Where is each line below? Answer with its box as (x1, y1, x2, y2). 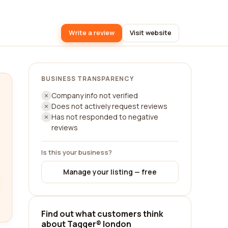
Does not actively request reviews (51, 101, 167, 111)
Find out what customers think (41, 208, 163, 219)
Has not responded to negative (51, 112, 158, 122)
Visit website (130, 28, 172, 37)
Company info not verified (51, 91, 138, 100)
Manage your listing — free (63, 167, 157, 177)
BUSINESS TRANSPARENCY (41, 74, 134, 83)
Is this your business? (41, 148, 112, 157)
